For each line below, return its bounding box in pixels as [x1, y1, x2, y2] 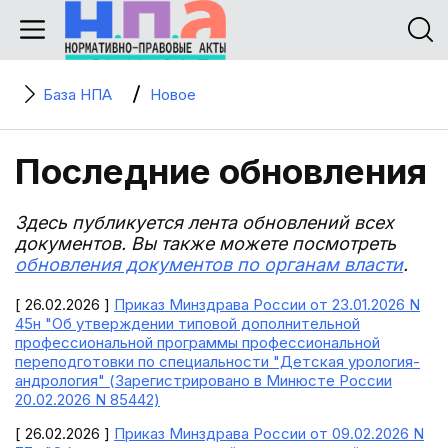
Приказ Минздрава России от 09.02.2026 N [114, 424, 424, 443]
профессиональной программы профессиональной [15, 333, 380, 352]
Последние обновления [15, 150, 427, 192]
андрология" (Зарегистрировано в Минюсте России [15, 371, 392, 390]
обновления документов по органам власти [15, 254, 403, 275]
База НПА [43, 85, 112, 104]
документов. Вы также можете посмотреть [15, 233, 396, 254]
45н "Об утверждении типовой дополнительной [15, 314, 360, 333]
